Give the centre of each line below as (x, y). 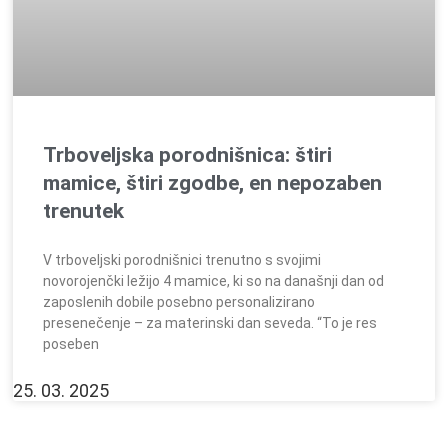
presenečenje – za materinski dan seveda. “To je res (210, 323)
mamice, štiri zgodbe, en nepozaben (213, 183)
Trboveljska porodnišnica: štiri (188, 155)
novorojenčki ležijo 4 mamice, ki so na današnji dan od (214, 281)
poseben (71, 344)
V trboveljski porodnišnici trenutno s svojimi (182, 260)
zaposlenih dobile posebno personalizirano (179, 302)
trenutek (84, 211)
